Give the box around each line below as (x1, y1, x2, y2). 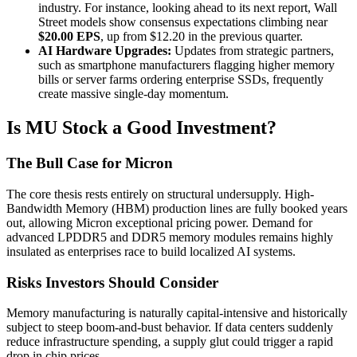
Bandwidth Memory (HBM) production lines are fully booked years (6, 201, 347, 215)
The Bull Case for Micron (6, 155, 173, 172)
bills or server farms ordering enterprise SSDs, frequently (38, 73, 324, 87)
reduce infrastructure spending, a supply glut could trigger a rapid (6, 335, 333, 349)
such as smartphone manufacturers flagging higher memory (38, 58, 335, 73)
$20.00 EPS (38, 29, 100, 44)
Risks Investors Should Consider (6, 273, 218, 291)
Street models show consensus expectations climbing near (38, 15, 328, 29)
